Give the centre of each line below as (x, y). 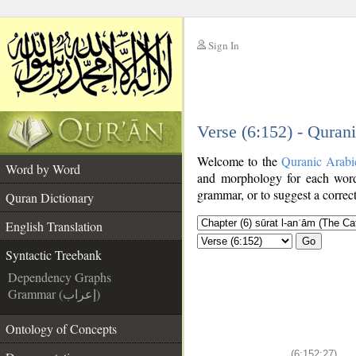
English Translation (54, 226)
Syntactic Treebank (54, 255)
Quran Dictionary (50, 197)
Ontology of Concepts (61, 329)
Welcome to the (239, 161)
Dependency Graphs (60, 277)
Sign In (224, 45)
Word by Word (43, 169)
